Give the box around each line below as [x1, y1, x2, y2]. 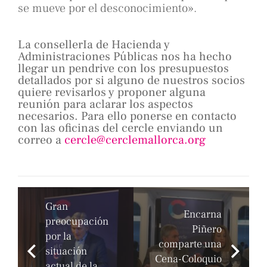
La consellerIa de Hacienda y [18, 37, 170, 53]
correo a [18, 132, 64, 148]
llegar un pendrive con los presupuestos [18, 61, 229, 77]
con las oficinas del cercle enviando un [18, 120, 223, 136]
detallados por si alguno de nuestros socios [18, 73, 245, 89]
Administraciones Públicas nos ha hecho [18, 49, 232, 65]
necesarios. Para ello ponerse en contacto [18, 108, 237, 125]
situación [45, 244, 87, 259]
